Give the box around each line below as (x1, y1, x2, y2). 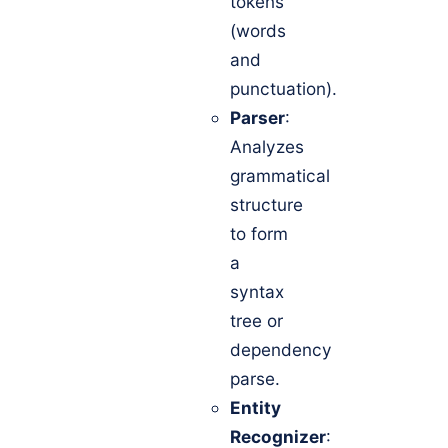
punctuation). (230, 78, 337, 100)
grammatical (230, 165, 330, 187)
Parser (230, 107, 285, 129)
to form (230, 223, 288, 245)
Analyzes (230, 136, 304, 158)
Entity (230, 397, 281, 419)
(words (230, 20, 286, 42)
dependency (230, 339, 332, 361)
